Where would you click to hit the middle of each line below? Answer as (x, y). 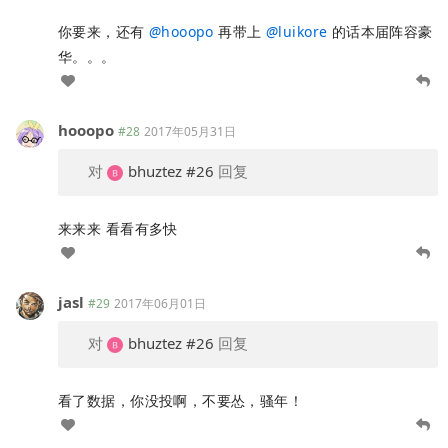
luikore (303, 31)
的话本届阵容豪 (380, 31)
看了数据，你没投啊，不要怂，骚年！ (181, 400)
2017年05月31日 (190, 131)
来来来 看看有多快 (118, 228)
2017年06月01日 (160, 303)
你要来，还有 (103, 31)
